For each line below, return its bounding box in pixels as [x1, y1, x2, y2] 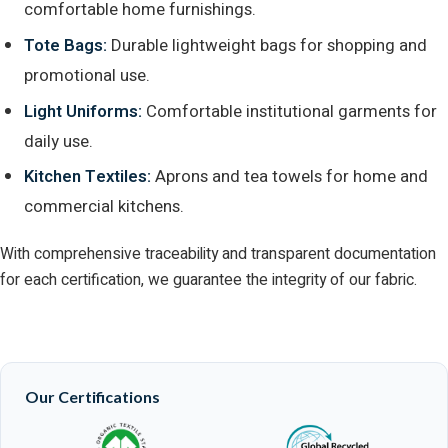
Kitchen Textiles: [24, 164, 151, 190]
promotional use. [24, 62, 150, 88]
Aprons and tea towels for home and [151, 164, 428, 190]
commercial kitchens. [24, 194, 184, 220]
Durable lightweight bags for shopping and [107, 32, 427, 58]
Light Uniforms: [24, 98, 142, 124]
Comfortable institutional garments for [142, 98, 437, 124]
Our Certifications [25, 387, 160, 407]
